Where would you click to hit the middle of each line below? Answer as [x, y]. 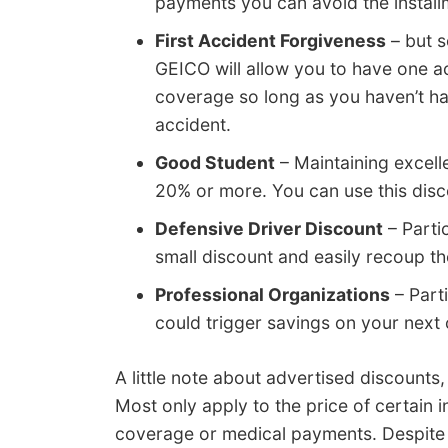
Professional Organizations [272, 294]
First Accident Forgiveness [270, 40]
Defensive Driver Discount [269, 228]
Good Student [215, 162]
